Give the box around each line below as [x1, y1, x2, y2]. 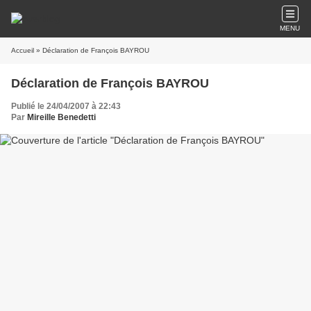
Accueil [11, 47, 34, 54]
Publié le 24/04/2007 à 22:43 [11, 101, 121, 111]
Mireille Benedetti [27, 112, 96, 122]
